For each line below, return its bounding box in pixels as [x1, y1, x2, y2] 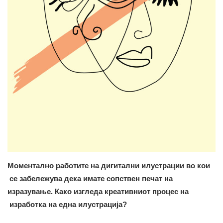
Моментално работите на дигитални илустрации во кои [7, 161, 210, 170]
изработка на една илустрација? [7, 200, 127, 209]
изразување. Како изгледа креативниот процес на [7, 187, 189, 196]
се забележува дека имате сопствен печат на [7, 174, 173, 183]
